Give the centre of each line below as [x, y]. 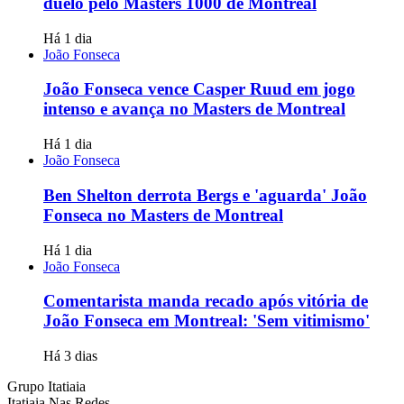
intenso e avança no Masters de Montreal [194, 109]
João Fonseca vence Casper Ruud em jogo [199, 89]
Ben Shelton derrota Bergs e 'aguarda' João [205, 195]
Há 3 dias [70, 356]
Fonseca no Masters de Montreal [163, 215]
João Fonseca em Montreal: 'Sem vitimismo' [207, 321]
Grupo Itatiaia [46, 387]
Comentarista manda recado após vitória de [206, 301]
